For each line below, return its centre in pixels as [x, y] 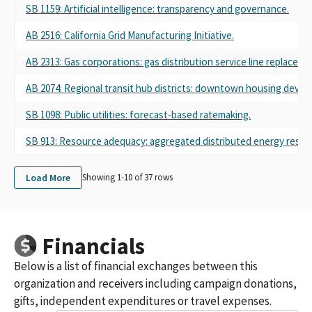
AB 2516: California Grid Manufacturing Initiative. [130, 35]
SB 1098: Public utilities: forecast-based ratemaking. [138, 114]
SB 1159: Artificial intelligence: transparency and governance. [157, 8]
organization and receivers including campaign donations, [155, 283]
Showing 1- [103, 178]
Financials [93, 246]
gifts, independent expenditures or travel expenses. [143, 301]
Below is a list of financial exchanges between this [136, 266]
